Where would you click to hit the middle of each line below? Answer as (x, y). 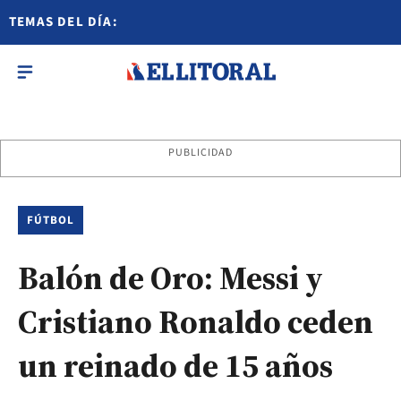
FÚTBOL (51, 220)
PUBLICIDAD (200, 153)
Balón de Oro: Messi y (171, 278)
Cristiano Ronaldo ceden (196, 322)
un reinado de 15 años (175, 366)
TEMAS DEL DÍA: (64, 22)
